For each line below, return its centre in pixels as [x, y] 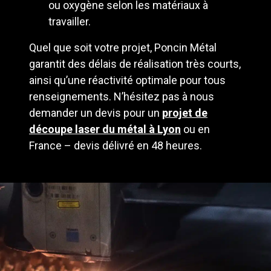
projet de [185, 113]
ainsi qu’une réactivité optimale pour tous [127, 80]
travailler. [70, 22]
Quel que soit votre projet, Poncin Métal [123, 48]
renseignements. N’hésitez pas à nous [122, 97]
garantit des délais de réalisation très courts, [135, 64]
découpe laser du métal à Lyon [105, 129]
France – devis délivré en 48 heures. [116, 146]
